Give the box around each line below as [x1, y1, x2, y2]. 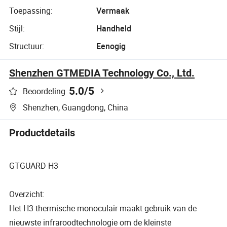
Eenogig [96, 41, 126, 52]
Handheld [96, 23, 131, 34]
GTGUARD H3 [9, 160, 59, 171]
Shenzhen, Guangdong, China [23, 101, 129, 113]
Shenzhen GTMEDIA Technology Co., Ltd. [9, 66, 195, 79]
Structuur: [9, 41, 45, 52]
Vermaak [96, 5, 129, 16]
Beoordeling [23, 86, 66, 97]
